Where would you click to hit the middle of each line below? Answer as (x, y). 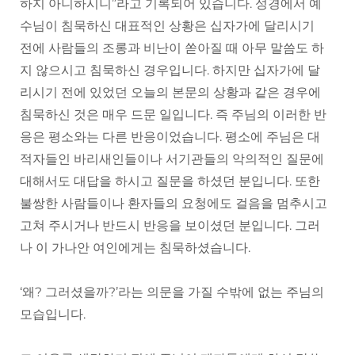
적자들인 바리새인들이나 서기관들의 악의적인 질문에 (172, 159)
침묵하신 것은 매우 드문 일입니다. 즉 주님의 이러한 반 (173, 115)
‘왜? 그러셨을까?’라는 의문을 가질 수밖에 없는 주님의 (172, 292)
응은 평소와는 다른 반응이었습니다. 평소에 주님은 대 (170, 137)
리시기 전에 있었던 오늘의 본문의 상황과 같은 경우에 (170, 93)
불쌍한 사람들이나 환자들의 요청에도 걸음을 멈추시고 (174, 204)
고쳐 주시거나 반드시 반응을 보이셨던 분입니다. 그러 (170, 226)
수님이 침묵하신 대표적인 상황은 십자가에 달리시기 (167, 26)
